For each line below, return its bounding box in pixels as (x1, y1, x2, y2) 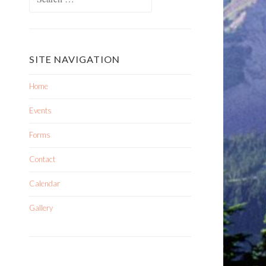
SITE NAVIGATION (29, 53, 120, 65)
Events (29, 106, 52, 115)
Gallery (29, 203, 53, 213)
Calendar (29, 179, 60, 188)
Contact (29, 154, 55, 164)
